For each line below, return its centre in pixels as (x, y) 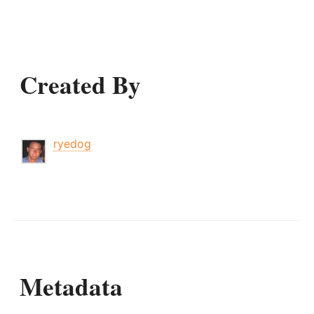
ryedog (72, 143)
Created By (80, 84)
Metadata (71, 286)
